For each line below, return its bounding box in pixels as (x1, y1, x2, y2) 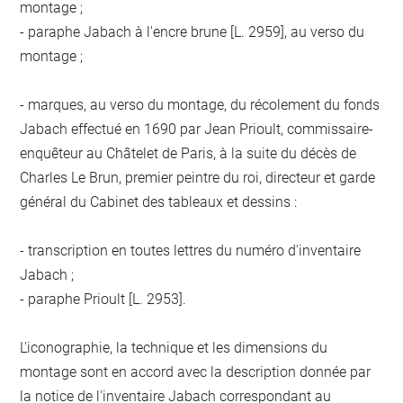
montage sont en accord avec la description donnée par (20, 363, 372, 381)
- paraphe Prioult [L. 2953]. (20, 290, 187, 308)
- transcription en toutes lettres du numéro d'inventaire (20, 241, 362, 259)
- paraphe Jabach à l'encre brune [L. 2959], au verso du (20, 22, 365, 40)
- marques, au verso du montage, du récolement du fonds (20, 95, 381, 113)
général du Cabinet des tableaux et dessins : (20, 193, 298, 210)
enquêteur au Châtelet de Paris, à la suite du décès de (20, 144, 357, 162)
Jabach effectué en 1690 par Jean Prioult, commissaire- (20, 120, 374, 138)
